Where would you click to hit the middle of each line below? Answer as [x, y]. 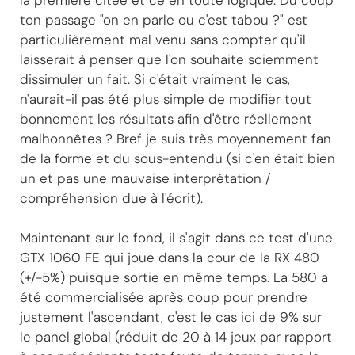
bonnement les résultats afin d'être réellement [166, 118]
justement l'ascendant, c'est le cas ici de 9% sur [171, 317]
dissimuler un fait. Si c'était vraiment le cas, [155, 79]
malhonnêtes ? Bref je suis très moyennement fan [176, 138]
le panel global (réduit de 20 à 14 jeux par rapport [176, 336]
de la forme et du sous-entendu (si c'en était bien [177, 158]
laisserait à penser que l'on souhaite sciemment [169, 59]
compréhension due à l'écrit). [111, 198]
